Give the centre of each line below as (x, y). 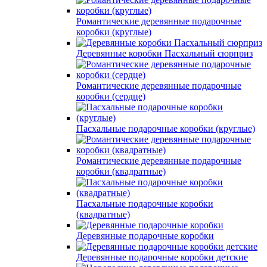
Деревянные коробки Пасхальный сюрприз (164, 53)
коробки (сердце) (111, 96)
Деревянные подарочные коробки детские (162, 257)
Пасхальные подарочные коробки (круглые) (166, 128)
